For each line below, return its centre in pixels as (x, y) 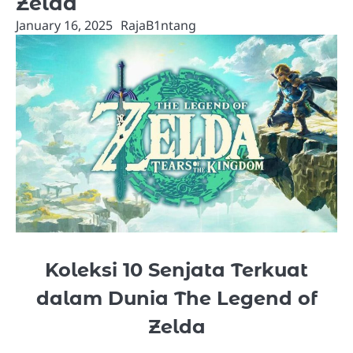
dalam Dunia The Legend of (176, 299)
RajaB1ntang (158, 25)
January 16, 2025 (64, 25)
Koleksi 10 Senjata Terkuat (176, 270)
